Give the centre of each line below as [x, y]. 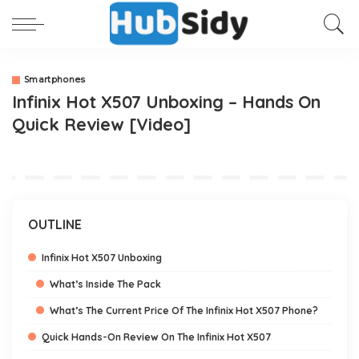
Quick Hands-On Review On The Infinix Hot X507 [156, 337]
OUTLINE [55, 224]
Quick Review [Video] [101, 124]
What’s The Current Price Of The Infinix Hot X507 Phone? [184, 311]
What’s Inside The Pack [105, 284]
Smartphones [55, 80]
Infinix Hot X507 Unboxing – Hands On [166, 101]
